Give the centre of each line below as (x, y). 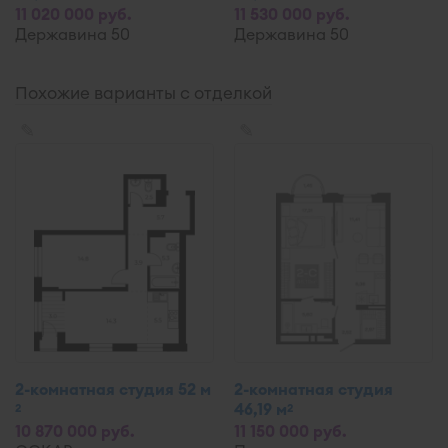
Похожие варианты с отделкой (143, 93)
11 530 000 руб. (292, 14)
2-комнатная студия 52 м (113, 389)
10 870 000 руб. (75, 431)
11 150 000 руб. (290, 431)
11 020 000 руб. (73, 14)
